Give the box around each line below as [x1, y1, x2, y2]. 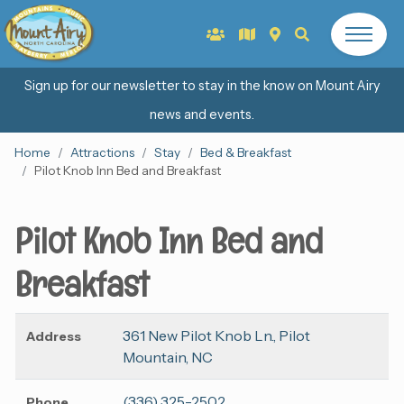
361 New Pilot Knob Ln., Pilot [123, 326, 310, 344]
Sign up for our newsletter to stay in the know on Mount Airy [23, 78, 381, 94]
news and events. [150, 106, 254, 123]
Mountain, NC [123, 348, 213, 366]
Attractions [70, 145, 134, 160]
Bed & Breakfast [200, 145, 291, 160]
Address [26, 328, 81, 344]
